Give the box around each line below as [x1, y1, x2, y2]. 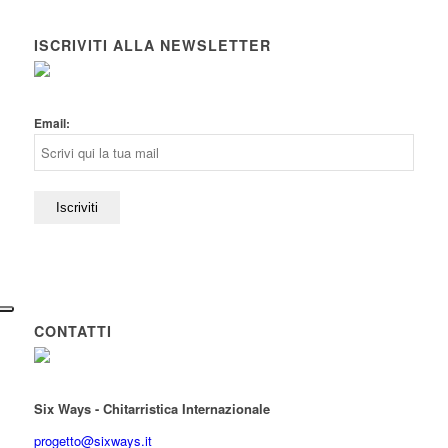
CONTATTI [33, 321, 112, 342]
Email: [33, 115, 70, 133]
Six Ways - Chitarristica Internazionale [33, 399, 270, 419]
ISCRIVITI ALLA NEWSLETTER [33, 35, 271, 56]
